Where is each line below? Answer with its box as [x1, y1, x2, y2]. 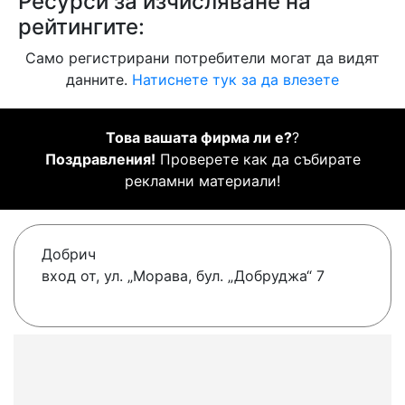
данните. [66, 71, 132, 89]
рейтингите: [18, 14, 145, 41]
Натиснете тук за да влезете [132, 71, 339, 89]
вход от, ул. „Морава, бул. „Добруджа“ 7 [42, 267, 325, 286]
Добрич [42, 245, 96, 264]
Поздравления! [44, 150, 155, 169]
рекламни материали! [125, 172, 280, 191]
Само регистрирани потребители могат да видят [25, 49, 380, 68]
